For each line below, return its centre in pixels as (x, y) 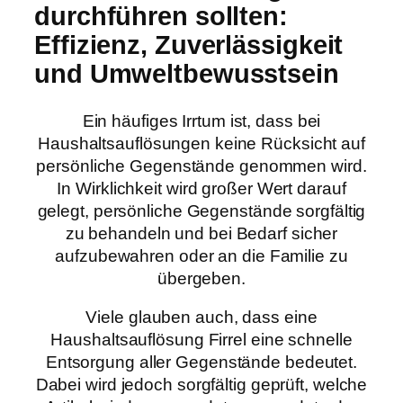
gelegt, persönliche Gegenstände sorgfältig (201, 210)
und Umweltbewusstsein (187, 74)
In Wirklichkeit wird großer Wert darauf (201, 188)
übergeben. (201, 278)
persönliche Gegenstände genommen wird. (201, 166)
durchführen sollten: (161, 17)
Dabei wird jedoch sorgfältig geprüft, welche (201, 385)
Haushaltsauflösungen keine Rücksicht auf (201, 143)
